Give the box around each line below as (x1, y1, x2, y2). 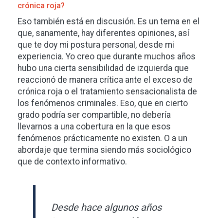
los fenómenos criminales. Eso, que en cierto (18, 98, 188, 108)
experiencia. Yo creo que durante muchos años (18, 51, 196, 61)
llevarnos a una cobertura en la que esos (18, 121, 171, 131)
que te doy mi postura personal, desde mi (18, 39, 174, 50)
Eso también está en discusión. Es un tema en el (18, 16, 200, 26)
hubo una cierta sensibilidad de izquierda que (18, 63, 189, 73)
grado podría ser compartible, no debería (18, 109, 171, 120)
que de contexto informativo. (18, 156, 129, 166)
